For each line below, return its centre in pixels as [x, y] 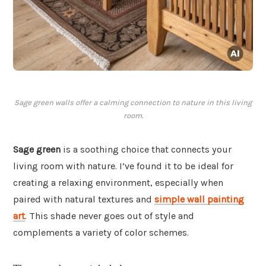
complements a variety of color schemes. [101, 233]
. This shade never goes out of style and [110, 216]
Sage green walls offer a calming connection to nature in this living [133, 103]
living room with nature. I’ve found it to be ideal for [123, 166]
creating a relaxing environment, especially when [118, 183]
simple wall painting [199, 199]
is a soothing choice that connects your [146, 150]
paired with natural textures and [84, 199]
